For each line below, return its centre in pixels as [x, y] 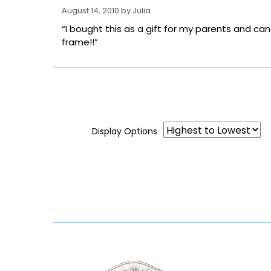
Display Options [125, 132]
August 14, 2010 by [97, 11]
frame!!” [80, 42]
